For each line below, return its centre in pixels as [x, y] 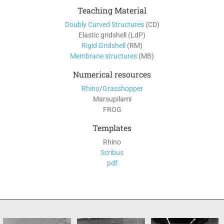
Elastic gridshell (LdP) [112, 35]
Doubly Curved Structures [104, 24]
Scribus [112, 152]
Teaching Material [112, 10]
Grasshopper [122, 88]
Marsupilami [112, 99]
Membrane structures [103, 56]
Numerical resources [112, 74]
